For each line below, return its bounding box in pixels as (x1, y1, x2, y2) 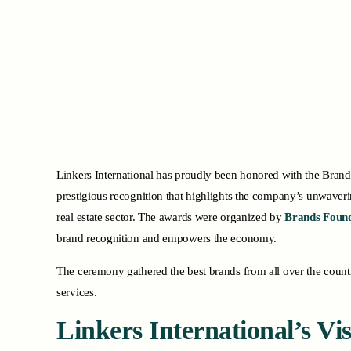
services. (56, 285, 100, 299)
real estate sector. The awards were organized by (56, 210, 285, 223)
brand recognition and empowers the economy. (56, 231, 280, 244)
